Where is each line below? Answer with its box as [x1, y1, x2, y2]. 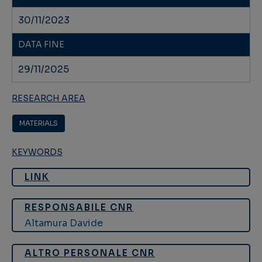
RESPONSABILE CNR [25, 202, 133, 213]
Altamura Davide [25, 217, 103, 230]
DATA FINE [18, 39, 64, 50]
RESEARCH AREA [12, 93, 85, 104]
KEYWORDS [12, 147, 63, 158]
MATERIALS [19, 119, 58, 128]
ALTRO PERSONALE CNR [25, 247, 155, 259]
